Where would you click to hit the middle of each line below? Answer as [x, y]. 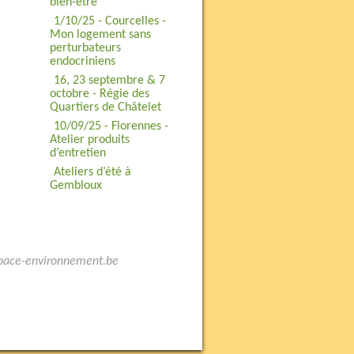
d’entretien [77, 153]
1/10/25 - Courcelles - [109, 21]
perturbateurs [85, 48]
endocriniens [82, 62]
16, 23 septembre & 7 [109, 81]
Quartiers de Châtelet [105, 107]
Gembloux [75, 186]
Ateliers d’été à [92, 172]
